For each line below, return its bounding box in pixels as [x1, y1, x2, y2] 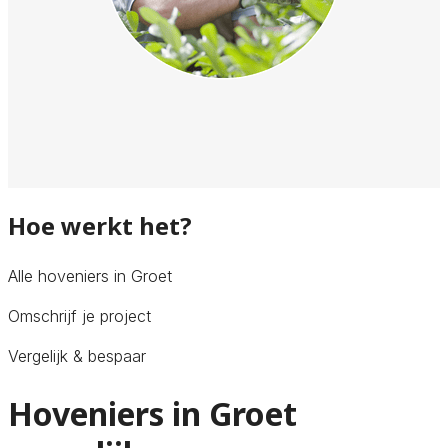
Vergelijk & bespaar [8, 345, 146, 366]
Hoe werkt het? [8, 208, 192, 242]
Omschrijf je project [8, 305, 151, 326]
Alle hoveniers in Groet [8, 265, 172, 286]
